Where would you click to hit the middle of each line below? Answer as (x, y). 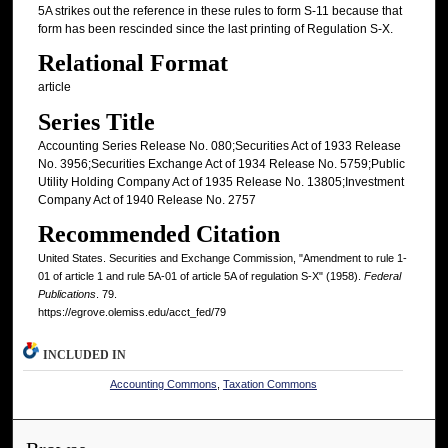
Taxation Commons (269, 383)
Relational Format (132, 63)
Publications (66, 294)
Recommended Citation (158, 234)
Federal (382, 276)
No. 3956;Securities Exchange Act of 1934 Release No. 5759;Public (221, 163)
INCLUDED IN (85, 354)
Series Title (96, 121)
